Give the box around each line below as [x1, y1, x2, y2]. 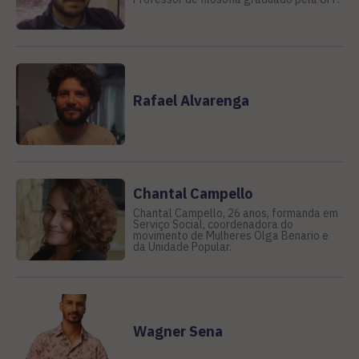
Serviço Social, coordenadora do [132, 216, 293, 232]
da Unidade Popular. [132, 239, 232, 254]
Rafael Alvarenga [132, 91, 249, 110]
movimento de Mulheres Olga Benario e [132, 228, 329, 243]
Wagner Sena [132, 321, 223, 341]
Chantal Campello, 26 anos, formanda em [132, 205, 338, 220]
